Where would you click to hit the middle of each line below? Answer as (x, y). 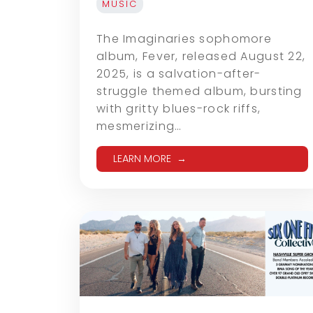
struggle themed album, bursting (199, 91)
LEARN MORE (142, 158)
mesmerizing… (139, 126)
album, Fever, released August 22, (201, 56)
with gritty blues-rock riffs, (179, 108)
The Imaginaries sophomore (184, 38)
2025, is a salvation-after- (179, 73)
